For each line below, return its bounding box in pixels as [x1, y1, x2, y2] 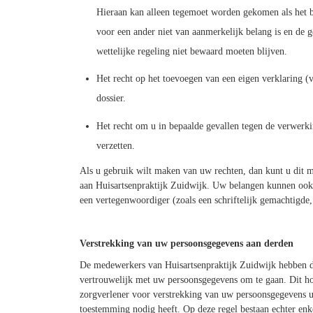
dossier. [96, 93, 126, 104]
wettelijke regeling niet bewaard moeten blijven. [96, 46, 287, 57]
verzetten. [96, 140, 135, 151]
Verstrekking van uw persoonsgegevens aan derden [79, 238, 293, 249]
